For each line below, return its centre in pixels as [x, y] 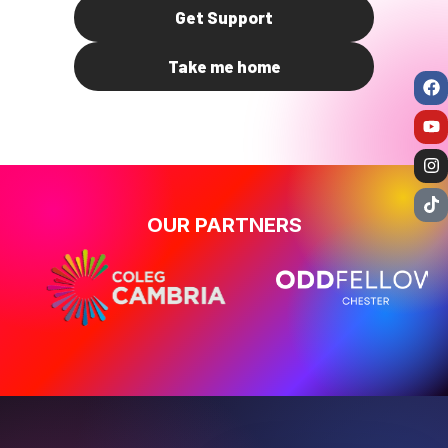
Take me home [224, 66]
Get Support [224, 17]
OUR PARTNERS [224, 225]
